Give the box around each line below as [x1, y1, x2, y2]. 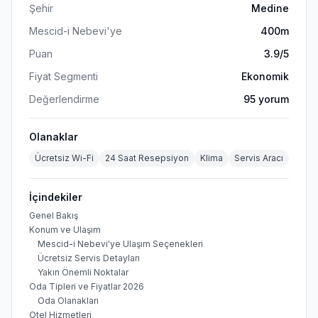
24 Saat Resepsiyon [105, 153, 189, 163]
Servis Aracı [234, 153, 283, 163]
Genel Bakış [29, 210, 78, 221]
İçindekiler [29, 191, 82, 203]
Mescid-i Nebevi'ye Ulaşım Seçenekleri [38, 238, 203, 249]
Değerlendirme [29, 93, 99, 105]
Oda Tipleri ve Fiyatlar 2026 [29, 281, 144, 292]
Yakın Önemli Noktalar [38, 267, 128, 278]
